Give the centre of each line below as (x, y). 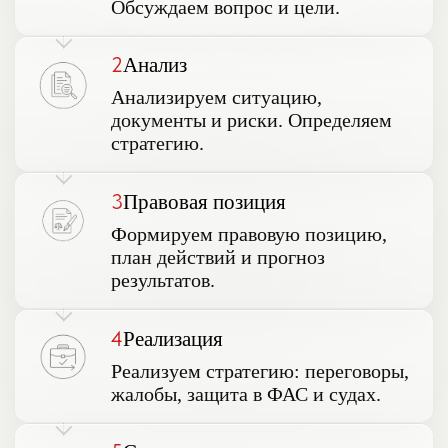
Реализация (173, 338)
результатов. (163, 279)
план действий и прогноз (218, 256)
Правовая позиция (204, 201)
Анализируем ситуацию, (216, 97)
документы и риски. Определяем (251, 120)
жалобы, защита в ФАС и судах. (246, 393)
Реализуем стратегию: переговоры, (260, 370)
